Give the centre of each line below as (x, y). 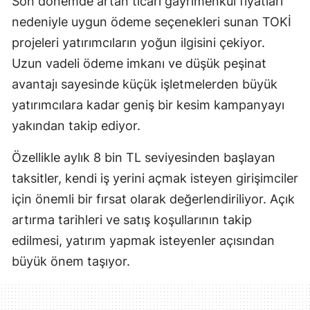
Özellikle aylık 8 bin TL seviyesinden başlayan (144, 157)
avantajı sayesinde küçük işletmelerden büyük (145, 84)
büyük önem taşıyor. (71, 261)
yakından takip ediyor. (76, 125)
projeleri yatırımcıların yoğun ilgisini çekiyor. (138, 42)
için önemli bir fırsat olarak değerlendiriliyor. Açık (153, 199)
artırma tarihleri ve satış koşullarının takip (132, 219)
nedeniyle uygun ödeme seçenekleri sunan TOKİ (152, 21)
